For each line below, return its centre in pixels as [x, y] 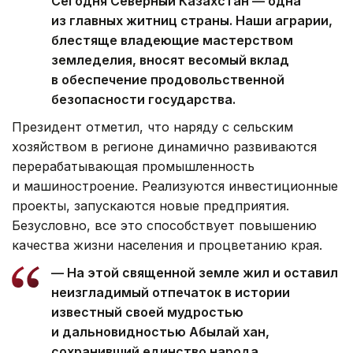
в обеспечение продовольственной [168, 80]
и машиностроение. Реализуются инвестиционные [175, 186]
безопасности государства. [143, 100]
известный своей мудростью [147, 312]
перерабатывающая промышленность [133, 167]
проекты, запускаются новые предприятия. [150, 206]
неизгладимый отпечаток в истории [171, 293]
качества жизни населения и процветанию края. [167, 245]
